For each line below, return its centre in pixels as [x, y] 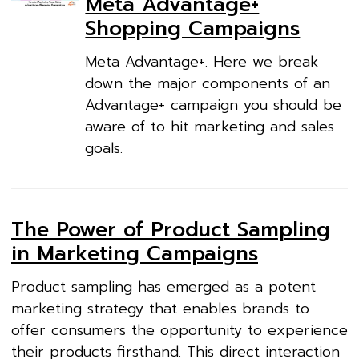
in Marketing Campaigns [135, 254]
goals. [104, 149]
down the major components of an [208, 84]
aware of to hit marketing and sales [210, 127]
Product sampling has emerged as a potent [163, 286]
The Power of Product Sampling [171, 230]
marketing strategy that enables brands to [160, 308]
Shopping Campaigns [193, 29]
